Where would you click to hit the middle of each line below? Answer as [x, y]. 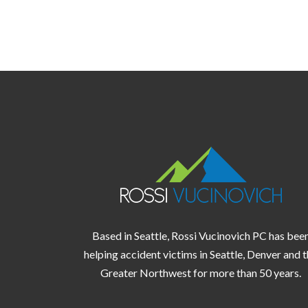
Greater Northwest [146, 273]
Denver [264, 254]
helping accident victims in [147, 254]
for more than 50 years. [246, 273]
